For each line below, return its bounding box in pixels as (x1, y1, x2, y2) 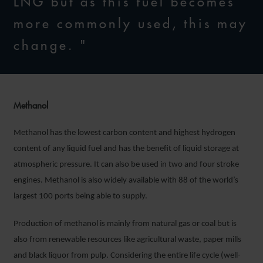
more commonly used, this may (14, 15, 248, 32)
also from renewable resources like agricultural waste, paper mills (14, 235, 241, 244)
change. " (14, 36, 88, 53)
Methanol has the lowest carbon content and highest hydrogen (14, 128, 235, 137)
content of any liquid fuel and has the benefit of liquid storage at (14, 144, 239, 153)
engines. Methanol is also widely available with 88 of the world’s (14, 176, 238, 185)
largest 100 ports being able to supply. (14, 191, 147, 201)
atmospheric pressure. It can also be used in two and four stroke (14, 160, 239, 169)
